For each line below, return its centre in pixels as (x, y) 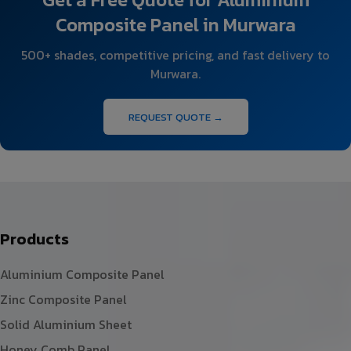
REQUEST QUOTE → (175, 117)
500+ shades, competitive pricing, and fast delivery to (175, 54)
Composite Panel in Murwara (175, 24)
